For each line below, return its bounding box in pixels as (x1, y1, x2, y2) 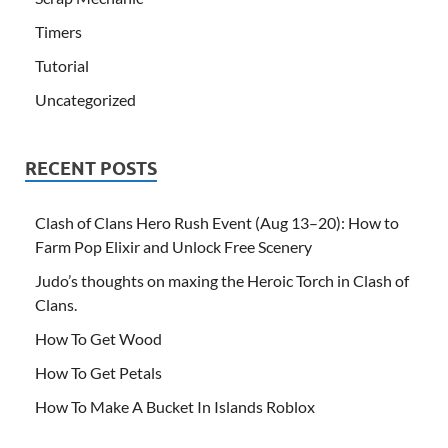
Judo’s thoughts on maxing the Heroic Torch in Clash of (35, 270, 409, 290)
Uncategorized (35, 89, 136, 109)
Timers (35, 21, 82, 41)
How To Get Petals (35, 362, 162, 382)
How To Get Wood (35, 328, 162, 348)
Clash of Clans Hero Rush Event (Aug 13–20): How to (35, 212, 399, 232)
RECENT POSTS (25, 157, 157, 179)
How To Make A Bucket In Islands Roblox (35, 396, 315, 416)
